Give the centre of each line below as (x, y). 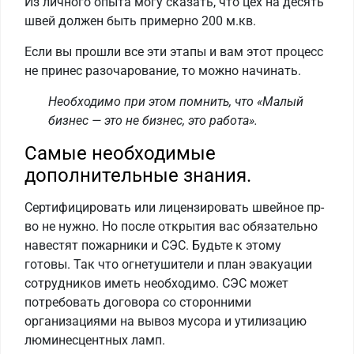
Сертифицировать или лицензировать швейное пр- (174, 208)
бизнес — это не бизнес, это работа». (153, 121)
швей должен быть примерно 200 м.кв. (140, 21)
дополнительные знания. (138, 176)
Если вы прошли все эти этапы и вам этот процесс (174, 52)
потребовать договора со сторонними (138, 303)
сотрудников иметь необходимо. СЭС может (156, 284)
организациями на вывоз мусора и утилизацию (166, 322)
